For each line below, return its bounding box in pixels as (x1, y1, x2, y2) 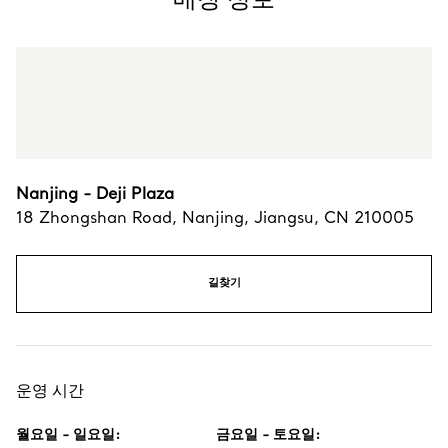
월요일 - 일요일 (16, 427, 115, 444)
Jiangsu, (254, 210, 324, 228)
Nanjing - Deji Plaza (16, 186, 174, 204)
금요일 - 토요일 (216, 427, 315, 444)
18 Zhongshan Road (16, 210, 172, 228)
